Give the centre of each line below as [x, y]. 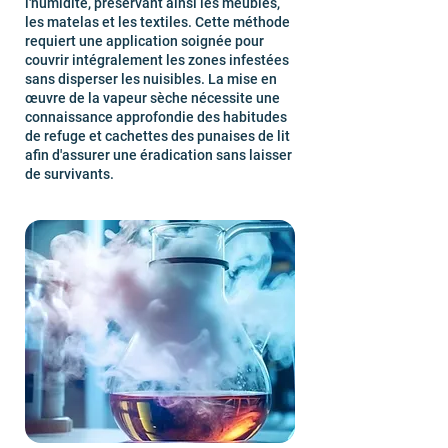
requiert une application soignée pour [144, 41]
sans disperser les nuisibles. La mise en [151, 79]
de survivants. [69, 174]
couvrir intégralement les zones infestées [157, 60]
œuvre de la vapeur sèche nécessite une [152, 98]
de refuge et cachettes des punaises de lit [157, 136]
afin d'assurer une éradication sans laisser [158, 155]
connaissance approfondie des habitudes [156, 117]
